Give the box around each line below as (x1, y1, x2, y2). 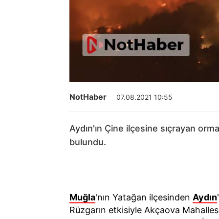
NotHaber (69, 92, 107, 102)
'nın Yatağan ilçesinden (95, 192, 193, 203)
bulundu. (69, 137, 106, 148)
